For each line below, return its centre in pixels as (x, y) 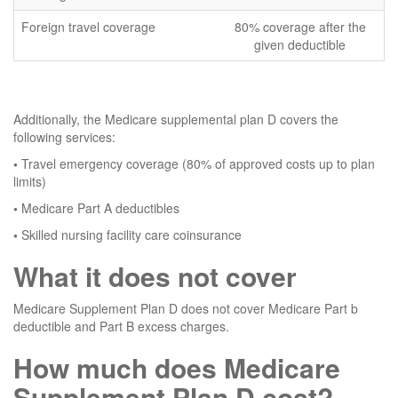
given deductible (300, 45)
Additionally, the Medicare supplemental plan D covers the (176, 119)
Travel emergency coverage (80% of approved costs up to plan (196, 164)
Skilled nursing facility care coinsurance (131, 235)
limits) (30, 182)
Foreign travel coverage (88, 27)
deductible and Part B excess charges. (121, 326)
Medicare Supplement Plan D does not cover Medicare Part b (186, 309)
